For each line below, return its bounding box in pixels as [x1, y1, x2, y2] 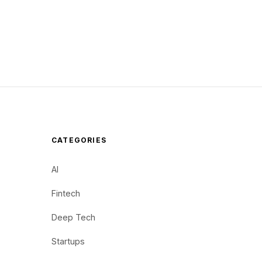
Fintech [51, 188, 80, 198]
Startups [51, 236, 85, 246]
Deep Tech [51, 212, 95, 222]
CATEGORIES [51, 136, 106, 144]
